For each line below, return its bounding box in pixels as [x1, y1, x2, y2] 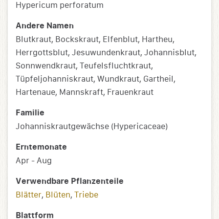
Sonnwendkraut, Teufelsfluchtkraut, [16, 61, 153, 71]
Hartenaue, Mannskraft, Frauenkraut [16, 88, 153, 97]
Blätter [16, 190, 42, 200]
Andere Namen [16, 21, 74, 31]
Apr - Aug [16, 156, 52, 166]
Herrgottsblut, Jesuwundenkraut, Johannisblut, [16, 48, 197, 58]
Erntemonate [16, 142, 67, 153]
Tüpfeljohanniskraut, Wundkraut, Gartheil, [16, 74, 175, 84]
